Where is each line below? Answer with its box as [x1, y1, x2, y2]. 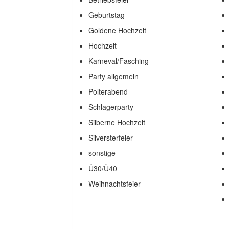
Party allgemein [88, 71, 139, 81]
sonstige [88, 147, 116, 158]
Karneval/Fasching [88, 55, 149, 66]
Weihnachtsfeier [88, 178, 141, 189]
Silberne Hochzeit [88, 117, 145, 127]
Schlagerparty [88, 101, 133, 112]
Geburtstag [88, 9, 125, 20]
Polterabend [88, 86, 128, 97]
